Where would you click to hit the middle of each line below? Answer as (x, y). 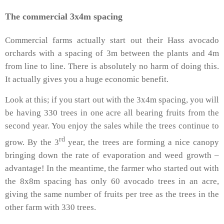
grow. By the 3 (32, 142)
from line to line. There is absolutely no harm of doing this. (112, 66)
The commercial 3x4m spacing (64, 16)
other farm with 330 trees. (51, 207)
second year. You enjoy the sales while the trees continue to (112, 126)
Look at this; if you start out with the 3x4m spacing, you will (112, 100)
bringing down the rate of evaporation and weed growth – (112, 155)
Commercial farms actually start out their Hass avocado (112, 40)
